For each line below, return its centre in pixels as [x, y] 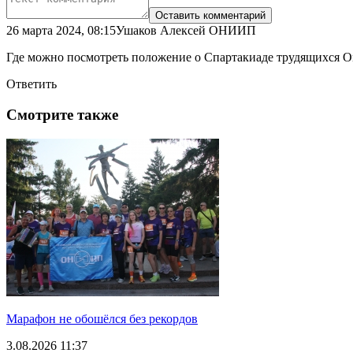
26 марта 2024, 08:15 [61, 31]
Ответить [32, 84]
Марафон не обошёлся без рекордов [102, 318]
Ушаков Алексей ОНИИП [186, 31]
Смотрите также [62, 115]
